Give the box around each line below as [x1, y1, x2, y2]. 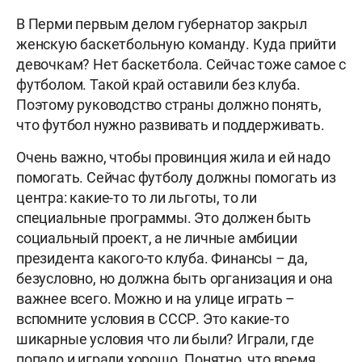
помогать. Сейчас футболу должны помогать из [16, 168, 336, 186]
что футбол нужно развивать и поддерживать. [16, 116, 325, 133]
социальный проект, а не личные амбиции [16, 229, 297, 246]
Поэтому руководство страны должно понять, [16, 95, 322, 113]
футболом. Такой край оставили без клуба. [16, 75, 301, 93]
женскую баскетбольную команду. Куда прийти [16, 35, 336, 53]
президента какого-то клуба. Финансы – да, [16, 249, 308, 267]
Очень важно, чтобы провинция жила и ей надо [16, 148, 330, 166]
